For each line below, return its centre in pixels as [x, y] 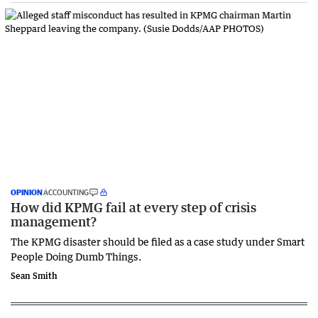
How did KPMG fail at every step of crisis [133, 207]
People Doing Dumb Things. [76, 256]
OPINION [27, 192]
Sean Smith [34, 275]
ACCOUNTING [66, 192]
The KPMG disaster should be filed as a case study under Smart [158, 241]
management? [54, 221]
